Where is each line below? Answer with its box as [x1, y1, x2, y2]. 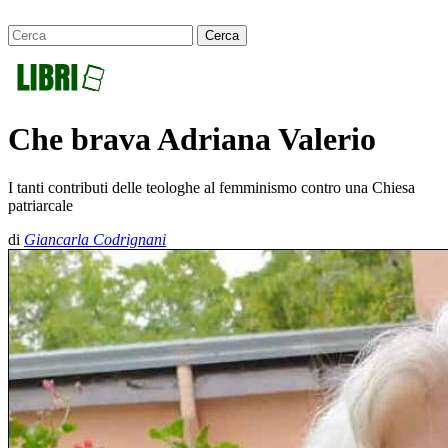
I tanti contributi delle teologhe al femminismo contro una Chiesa [8, 179, 415, 197]
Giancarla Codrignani [24, 231, 166, 249]
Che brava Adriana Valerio [8, 120, 376, 157]
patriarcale [8, 197, 73, 215]
